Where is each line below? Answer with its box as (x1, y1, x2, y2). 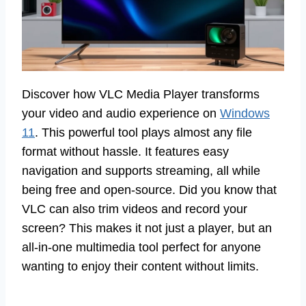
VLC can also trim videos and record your (22, 202, 247, 217)
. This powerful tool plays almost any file (35, 126, 252, 140)
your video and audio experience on (22, 107, 220, 121)
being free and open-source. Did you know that (22, 183, 277, 197)
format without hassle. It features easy (22, 145, 229, 159)
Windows (220, 107, 270, 121)
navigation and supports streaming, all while (22, 164, 260, 178)
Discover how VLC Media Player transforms (22, 87, 260, 102)
